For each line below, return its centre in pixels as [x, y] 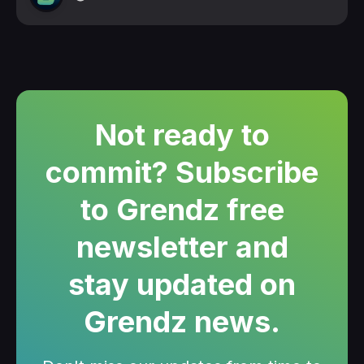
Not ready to [182, 135]
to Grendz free [182, 210]
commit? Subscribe [182, 173]
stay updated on [182, 285]
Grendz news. [182, 322]
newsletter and [182, 247]
